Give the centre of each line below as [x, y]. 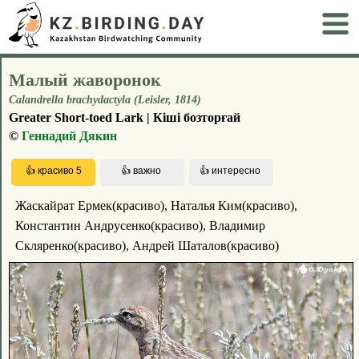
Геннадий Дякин [69, 135]
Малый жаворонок [85, 79]
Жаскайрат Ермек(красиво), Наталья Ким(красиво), [156, 206]
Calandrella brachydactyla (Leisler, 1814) [105, 99]
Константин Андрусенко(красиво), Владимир [140, 226]
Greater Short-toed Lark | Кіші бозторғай [125, 117]
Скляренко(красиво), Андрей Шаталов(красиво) [147, 246]
